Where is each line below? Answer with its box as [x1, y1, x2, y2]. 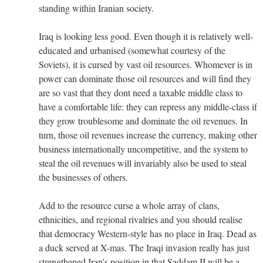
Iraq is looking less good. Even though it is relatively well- [39, 29, 253, 42]
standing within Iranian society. [39, 1, 154, 14]
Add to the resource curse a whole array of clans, [39, 198, 220, 211]
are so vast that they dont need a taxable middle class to [39, 86, 242, 99]
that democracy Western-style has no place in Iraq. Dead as [39, 227, 257, 240]
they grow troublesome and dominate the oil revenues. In [39, 114, 248, 127]
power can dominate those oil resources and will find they [39, 72, 251, 85]
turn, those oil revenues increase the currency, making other [39, 128, 257, 141]
